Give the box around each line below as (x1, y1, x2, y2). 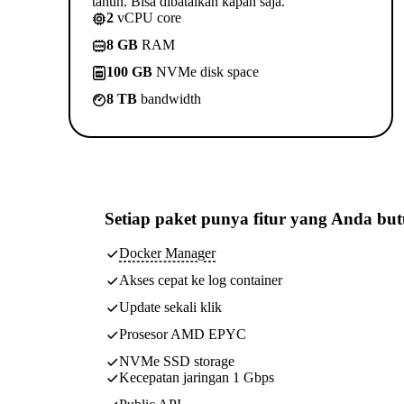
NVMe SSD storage (119, 353, 234, 370)
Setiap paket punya (105, 208, 253, 228)
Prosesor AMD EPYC (119, 326, 246, 343)
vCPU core (114, 9, 181, 25)
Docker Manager (119, 245, 216, 262)
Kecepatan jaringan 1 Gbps (119, 370, 274, 386)
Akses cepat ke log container (119, 272, 282, 289)
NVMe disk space (152, 63, 259, 79)
